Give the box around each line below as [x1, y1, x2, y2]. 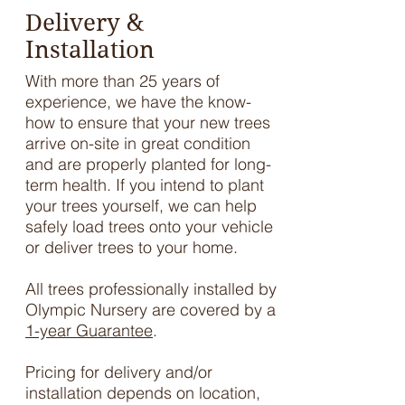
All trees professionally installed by [25, 278, 277, 299]
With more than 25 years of [25, 71, 220, 91]
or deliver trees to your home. [25, 237, 238, 258]
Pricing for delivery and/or [25, 362, 212, 382]
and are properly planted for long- [25, 154, 271, 174]
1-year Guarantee [25, 320, 153, 341]
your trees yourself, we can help [25, 195, 257, 216]
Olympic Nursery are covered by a [25, 299, 276, 320]
